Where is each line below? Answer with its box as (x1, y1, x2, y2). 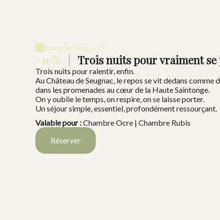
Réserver (51, 135, 81, 145)
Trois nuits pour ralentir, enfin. (35, 66, 135, 76)
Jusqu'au (44, 43, 73, 53)
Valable (35, 117, 62, 127)
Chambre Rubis (138, 117, 191, 127)
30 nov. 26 (73, 43, 107, 53)
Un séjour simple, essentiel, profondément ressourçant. (35, 103, 217, 113)
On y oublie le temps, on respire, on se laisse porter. (35, 94, 204, 104)
